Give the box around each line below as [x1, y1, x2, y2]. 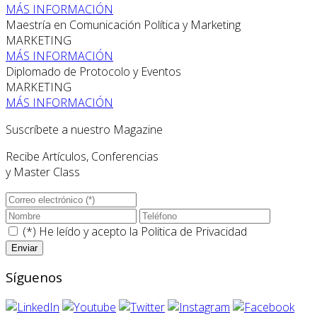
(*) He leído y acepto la [20, 223, 141, 239]
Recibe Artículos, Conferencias [6, 148, 158, 164]
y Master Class [6, 163, 80, 180]
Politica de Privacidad [141, 223, 247, 239]
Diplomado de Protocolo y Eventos [6, 63, 181, 79]
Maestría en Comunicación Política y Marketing [6, 16, 241, 33]
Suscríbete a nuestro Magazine [6, 121, 163, 137]
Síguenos [6, 268, 62, 287]
